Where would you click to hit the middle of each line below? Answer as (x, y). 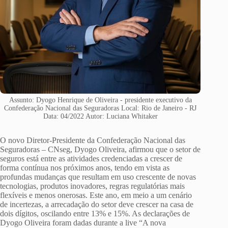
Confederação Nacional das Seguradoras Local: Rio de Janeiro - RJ (101, 108)
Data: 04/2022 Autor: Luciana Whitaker (100, 117)
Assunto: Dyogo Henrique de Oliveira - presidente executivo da (100, 100)
